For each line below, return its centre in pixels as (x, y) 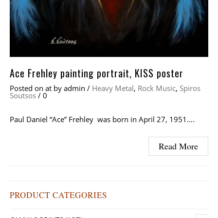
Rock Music (157, 88)
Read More (178, 146)
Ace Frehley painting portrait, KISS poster (97, 73)
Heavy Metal (113, 88)
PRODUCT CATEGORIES (58, 195)
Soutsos (23, 96)
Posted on (27, 88)
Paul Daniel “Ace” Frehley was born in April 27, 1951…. (102, 119)
